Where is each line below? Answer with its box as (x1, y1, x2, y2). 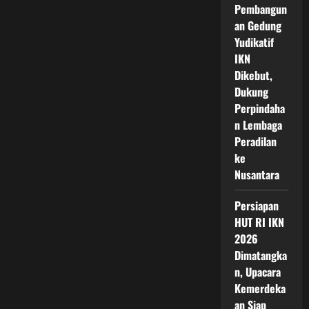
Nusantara (234, 166, 280, 183)
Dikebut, (234, 67, 273, 83)
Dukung (234, 83, 269, 100)
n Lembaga (234, 117, 283, 133)
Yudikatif (234, 34, 275, 50)
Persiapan (234, 197, 279, 214)
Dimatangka (234, 247, 288, 263)
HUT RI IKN (234, 214, 285, 230)
